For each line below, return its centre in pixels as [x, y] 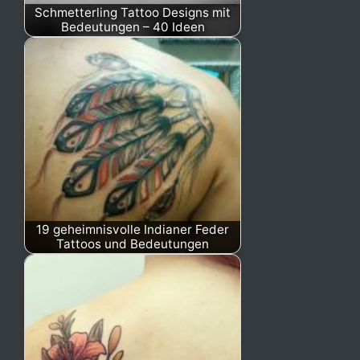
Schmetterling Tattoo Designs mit [133, 12]
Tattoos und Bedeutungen [133, 243]
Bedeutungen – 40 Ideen [133, 27]
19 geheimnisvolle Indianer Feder [133, 229]
